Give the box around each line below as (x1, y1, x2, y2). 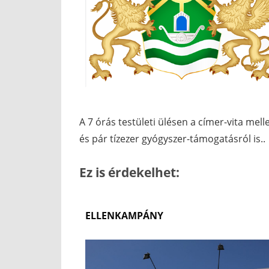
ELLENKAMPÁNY (85, 209, 163, 223)
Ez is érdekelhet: (79, 164, 180, 181)
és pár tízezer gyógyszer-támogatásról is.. (79, 132, 265, 146)
